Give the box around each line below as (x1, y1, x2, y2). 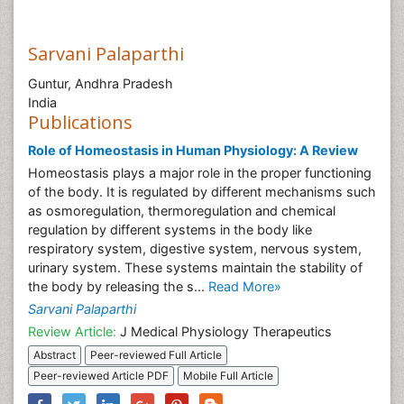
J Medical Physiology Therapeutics (116, 324, 332, 339)
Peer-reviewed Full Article (90, 348, 222, 363)
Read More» (208, 279, 281, 294)
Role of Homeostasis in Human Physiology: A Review (28, 142, 358, 158)
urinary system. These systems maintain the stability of (28, 260, 363, 275)
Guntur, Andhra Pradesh (28, 76, 173, 91)
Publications (28, 110, 133, 134)
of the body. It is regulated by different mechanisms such (28, 184, 376, 199)
